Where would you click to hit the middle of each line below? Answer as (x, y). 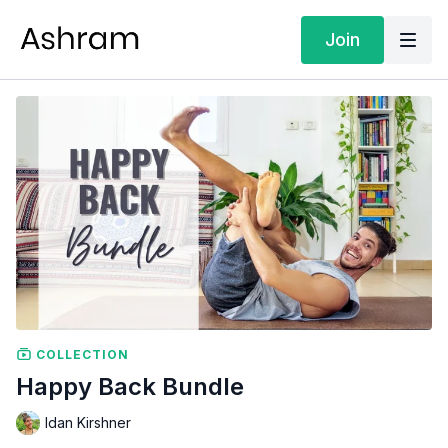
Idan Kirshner (88, 423)
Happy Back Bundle (130, 386)
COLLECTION (80, 354)
